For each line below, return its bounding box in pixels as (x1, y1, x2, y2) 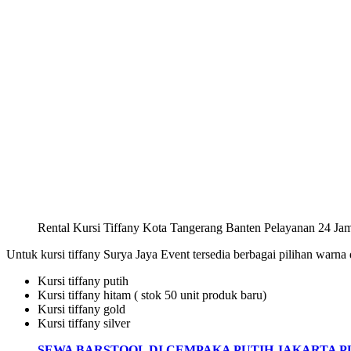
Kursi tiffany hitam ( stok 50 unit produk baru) (38, 288, 266, 302)
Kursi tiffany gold (38, 302, 125, 316)
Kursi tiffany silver (38, 316, 130, 330)
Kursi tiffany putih (38, 273, 128, 288)
